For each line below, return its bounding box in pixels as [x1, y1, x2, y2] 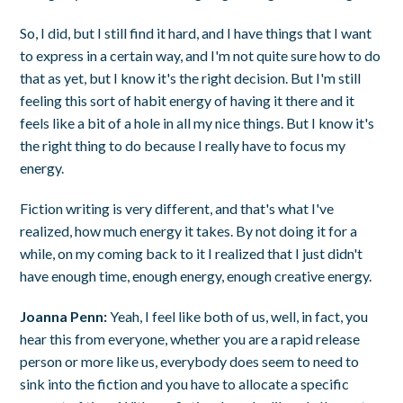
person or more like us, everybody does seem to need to [20, 352, 360, 370]
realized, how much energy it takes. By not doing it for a [20, 221, 358, 239]
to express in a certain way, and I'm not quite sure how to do [20, 46, 381, 64]
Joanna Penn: [20, 307, 108, 325]
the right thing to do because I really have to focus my [20, 136, 346, 154]
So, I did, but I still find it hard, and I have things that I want [20, 23, 372, 41]
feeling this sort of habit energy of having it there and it [20, 91, 355, 109]
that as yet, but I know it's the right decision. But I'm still [20, 68, 362, 86]
